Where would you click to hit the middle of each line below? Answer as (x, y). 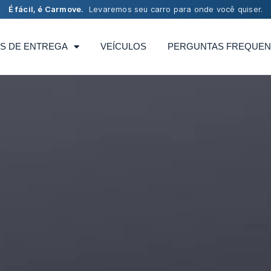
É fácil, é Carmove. (46, 9)
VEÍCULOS (124, 46)
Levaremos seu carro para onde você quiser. (173, 9)
